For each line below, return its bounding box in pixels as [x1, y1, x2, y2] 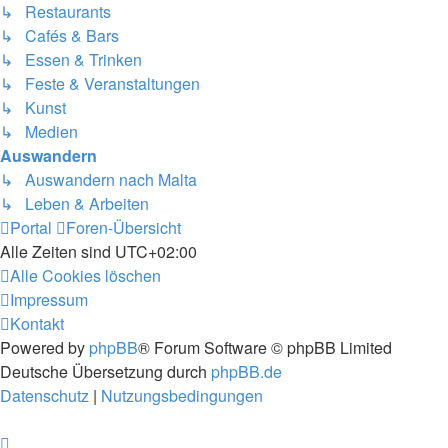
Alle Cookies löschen [10, 263, 161, 287]
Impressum [10, 287, 88, 311]
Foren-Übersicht [66, 215, 181, 239]
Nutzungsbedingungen [101, 383, 263, 407]
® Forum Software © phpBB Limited [138, 335, 392, 359]
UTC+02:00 [115, 239, 197, 263]
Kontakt [10, 311, 64, 335]
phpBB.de [211, 359, 282, 383]
